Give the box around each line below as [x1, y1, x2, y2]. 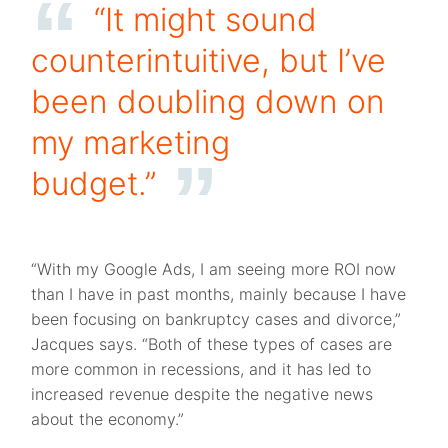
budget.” [31, 164, 157, 204]
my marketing [31, 123, 231, 163]
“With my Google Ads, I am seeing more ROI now [31, 259, 397, 280]
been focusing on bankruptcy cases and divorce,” [31, 309, 402, 330]
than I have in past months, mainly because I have [31, 284, 407, 305]
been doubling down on [31, 82, 386, 122]
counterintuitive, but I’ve [31, 41, 387, 81]
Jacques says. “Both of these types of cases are [31, 334, 393, 355]
